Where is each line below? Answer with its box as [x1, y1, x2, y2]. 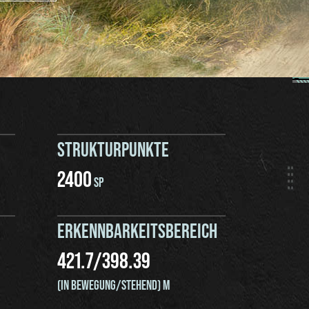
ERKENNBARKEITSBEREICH [57, 218, 218, 242]
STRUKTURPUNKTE [57, 137, 170, 161]
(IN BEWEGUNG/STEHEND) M [57, 276, 170, 292]
